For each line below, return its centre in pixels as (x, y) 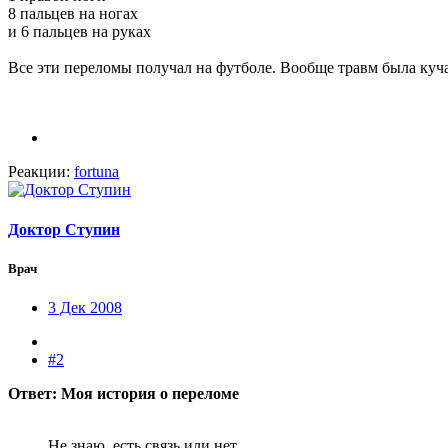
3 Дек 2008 (85, 308)
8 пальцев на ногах (73, 14)
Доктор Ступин (64, 229)
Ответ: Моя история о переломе (123, 394)
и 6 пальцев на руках (79, 32)
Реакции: (39, 172)
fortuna (96, 172)
